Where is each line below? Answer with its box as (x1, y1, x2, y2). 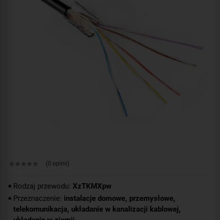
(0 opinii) (46, 160, 69, 167)
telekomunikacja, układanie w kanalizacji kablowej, (13, 204, 181, 214)
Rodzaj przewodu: (13, 182, 73, 191)
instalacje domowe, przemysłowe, (64, 193, 175, 203)
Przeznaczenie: (13, 193, 64, 203)
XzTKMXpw (73, 182, 111, 191)
